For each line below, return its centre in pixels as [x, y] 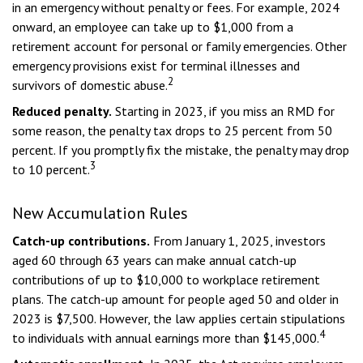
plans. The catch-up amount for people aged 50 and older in [175, 299]
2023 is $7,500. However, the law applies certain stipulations [179, 318]
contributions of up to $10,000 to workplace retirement [166, 280]
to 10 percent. [51, 169]
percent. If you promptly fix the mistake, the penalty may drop [181, 150]
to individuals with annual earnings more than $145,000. [166, 338]
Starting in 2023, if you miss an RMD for [223, 111]
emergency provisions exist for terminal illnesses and [156, 66]
